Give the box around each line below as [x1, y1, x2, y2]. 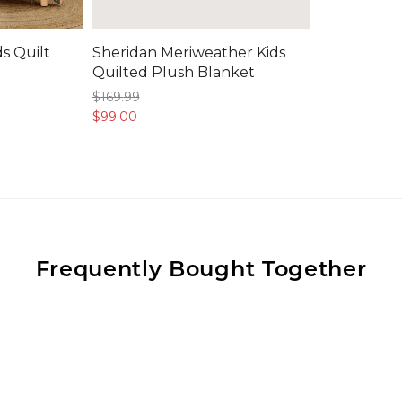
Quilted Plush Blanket [92, 63, 255, 81]
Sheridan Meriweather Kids [92, 43, 285, 61]
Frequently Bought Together [35, 252, 367, 282]
